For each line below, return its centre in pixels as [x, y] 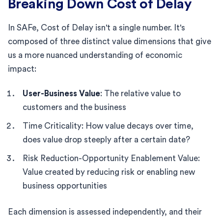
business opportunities [65, 186]
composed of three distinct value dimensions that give [110, 41]
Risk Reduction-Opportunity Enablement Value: [111, 158]
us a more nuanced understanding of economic [95, 55]
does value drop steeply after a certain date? [106, 139]
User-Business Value [61, 93]
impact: [22, 69]
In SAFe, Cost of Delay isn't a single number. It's [96, 27]
